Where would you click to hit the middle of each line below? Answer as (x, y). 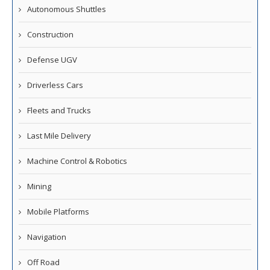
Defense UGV (52, 60)
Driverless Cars (55, 85)
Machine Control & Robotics (77, 161)
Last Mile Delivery (59, 136)
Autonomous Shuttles (67, 9)
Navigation (47, 237)
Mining (39, 187)
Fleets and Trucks (59, 111)
